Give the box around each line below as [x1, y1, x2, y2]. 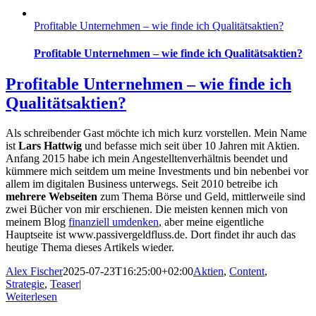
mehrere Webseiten [6, 190, 97, 203]
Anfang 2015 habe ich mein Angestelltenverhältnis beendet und [6, 152, 288, 165]
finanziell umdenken [68, 216, 159, 229]
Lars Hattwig [18, 140, 82, 152]
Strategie [6, 278, 44, 291]
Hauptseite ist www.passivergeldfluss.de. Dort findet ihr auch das [6, 229, 296, 241]
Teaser [50, 278, 79, 291]
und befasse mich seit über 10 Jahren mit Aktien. [82, 140, 300, 152]
